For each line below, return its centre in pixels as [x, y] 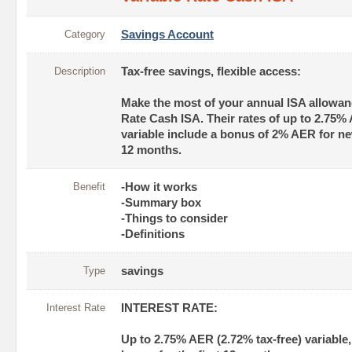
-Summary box [161, 203]
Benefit [89, 187]
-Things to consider [174, 219]
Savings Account [167, 35]
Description [80, 71]
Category [85, 35]
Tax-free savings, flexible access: [211, 72]
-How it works [159, 187]
